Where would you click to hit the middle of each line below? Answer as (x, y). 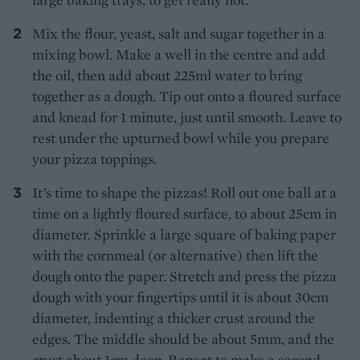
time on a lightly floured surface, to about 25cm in (184, 214)
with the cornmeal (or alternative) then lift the (175, 256)
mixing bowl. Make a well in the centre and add (179, 55)
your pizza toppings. (94, 159)
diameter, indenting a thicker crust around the (174, 318)
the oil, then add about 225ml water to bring (167, 76)
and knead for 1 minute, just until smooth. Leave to (187, 117)
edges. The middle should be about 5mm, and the (183, 339)
